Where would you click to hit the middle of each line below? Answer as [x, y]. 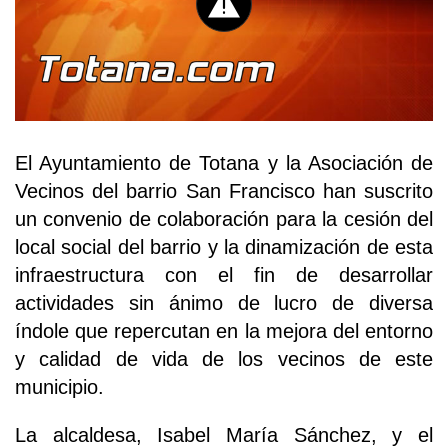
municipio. [59, 387]
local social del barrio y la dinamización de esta [224, 247]
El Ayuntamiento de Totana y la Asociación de [224, 163]
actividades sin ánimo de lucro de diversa [224, 303]
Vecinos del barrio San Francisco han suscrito [224, 191]
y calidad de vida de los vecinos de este [224, 359]
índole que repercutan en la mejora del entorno [224, 331]
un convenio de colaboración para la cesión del [224, 219]
